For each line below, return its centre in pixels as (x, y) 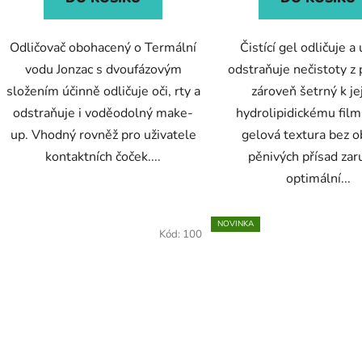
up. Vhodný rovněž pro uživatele (103, 135)
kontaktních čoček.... (103, 157)
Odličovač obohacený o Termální (103, 48)
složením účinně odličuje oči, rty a (103, 92)
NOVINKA (235, 224)
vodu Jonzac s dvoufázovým (103, 70)
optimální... (318, 179)
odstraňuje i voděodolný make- (103, 114)
